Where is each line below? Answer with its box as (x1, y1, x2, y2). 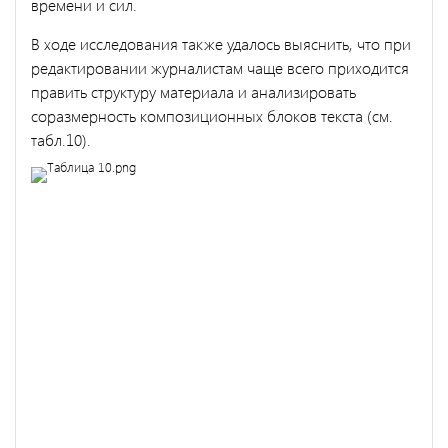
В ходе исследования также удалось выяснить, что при (31, 32, 411, 54)
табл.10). (31, 128, 91, 150)
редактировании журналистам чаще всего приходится (31, 56, 409, 78)
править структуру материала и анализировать (31, 80, 356, 102)
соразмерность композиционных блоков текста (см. (31, 104, 393, 126)
